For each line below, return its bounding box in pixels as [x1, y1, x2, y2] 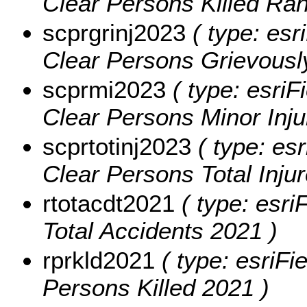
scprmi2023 [42, 75, 166, 103]
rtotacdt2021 [42, 189, 175, 217]
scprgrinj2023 [42, 19, 186, 46]
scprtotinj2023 [42, 132, 191, 160]
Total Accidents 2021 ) [42, 217, 278, 244]
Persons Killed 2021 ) [42, 273, 269, 301]
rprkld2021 [42, 246, 155, 273]
